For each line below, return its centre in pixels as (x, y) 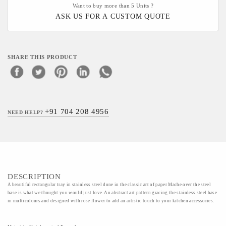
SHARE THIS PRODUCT (42, 57)
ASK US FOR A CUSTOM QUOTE (113, 16)
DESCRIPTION (35, 177)
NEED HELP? (26, 112)
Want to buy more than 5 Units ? (113, 6)
